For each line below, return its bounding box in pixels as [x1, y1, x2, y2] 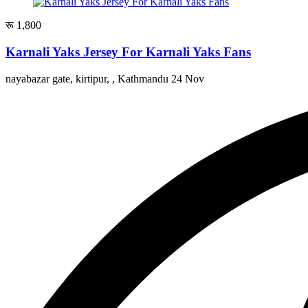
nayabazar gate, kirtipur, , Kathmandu [5, 72, 171, 85]
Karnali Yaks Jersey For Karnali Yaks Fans [5, 44, 251, 59]
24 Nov [171, 72, 204, 85]
